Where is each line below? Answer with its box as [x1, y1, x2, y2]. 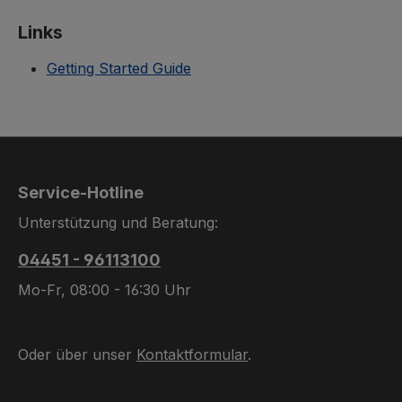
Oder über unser [18, 345, 136, 363]
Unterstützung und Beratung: [18, 214, 218, 232]
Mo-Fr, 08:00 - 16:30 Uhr [18, 281, 191, 299]
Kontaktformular [136, 345, 248, 363]
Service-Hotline [18, 183, 144, 202]
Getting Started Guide [47, 58, 191, 77]
